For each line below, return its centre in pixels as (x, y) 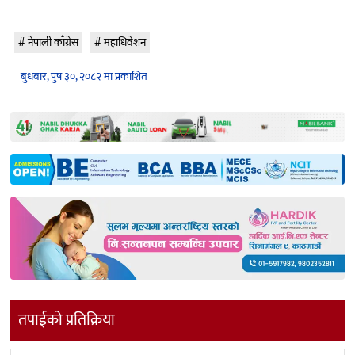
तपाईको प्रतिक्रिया (67, 321)
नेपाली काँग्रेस (53, 42)
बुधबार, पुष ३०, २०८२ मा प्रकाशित (84, 76)
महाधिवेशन (125, 42)
